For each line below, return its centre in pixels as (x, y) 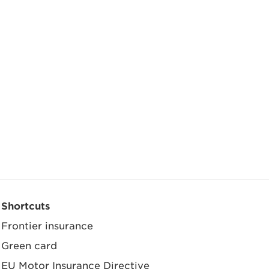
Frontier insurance (47, 225)
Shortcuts (26, 205)
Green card (29, 245)
